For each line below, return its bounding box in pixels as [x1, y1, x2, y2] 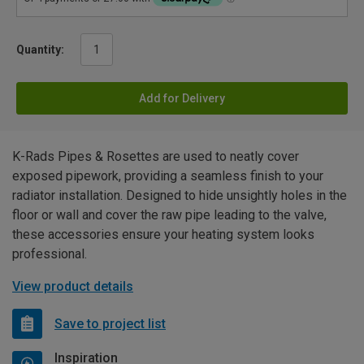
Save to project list [54, 315, 166, 331]
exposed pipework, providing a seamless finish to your [12, 168, 323, 184]
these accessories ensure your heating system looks [12, 227, 314, 243]
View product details [12, 279, 133, 295]
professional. [12, 246, 87, 262]
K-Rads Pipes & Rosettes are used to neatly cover [12, 149, 299, 165]
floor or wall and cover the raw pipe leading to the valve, [12, 207, 327, 223]
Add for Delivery [139, 92, 225, 106]
